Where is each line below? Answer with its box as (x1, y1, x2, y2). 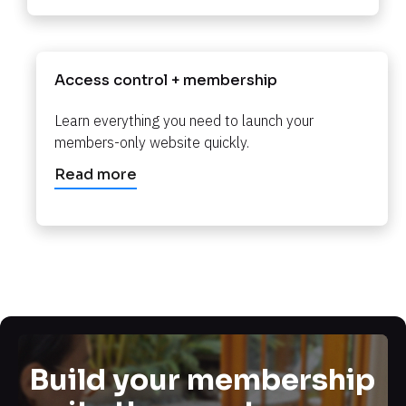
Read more (54, 165, 137, 185)
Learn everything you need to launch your (54, 111, 314, 130)
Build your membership (29, 362, 375, 399)
